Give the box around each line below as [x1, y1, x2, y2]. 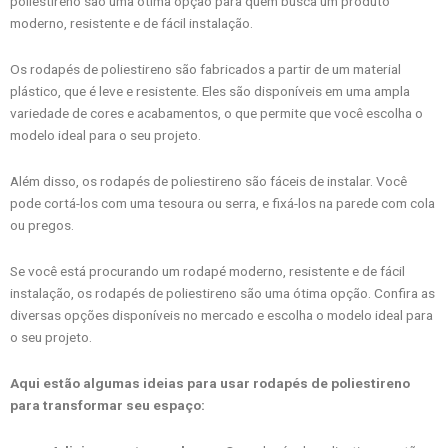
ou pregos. [10, 217, 74, 234]
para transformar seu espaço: [10, 397, 205, 414]
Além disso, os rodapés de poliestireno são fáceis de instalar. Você [10, 173, 407, 190]
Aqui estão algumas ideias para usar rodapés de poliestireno [10, 375, 410, 392]
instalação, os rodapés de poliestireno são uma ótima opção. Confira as [10, 285, 435, 302]
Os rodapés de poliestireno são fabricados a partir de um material [10, 61, 401, 78]
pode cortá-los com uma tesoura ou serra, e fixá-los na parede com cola [10, 195, 435, 212]
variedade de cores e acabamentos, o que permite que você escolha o [10, 105, 423, 122]
